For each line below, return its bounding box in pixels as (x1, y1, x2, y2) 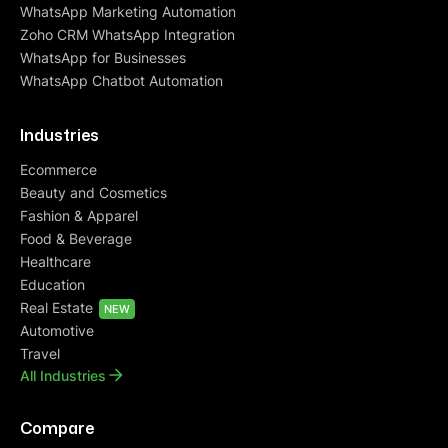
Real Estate (20, 299, 97, 317)
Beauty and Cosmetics (20, 184, 167, 202)
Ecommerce (20, 161, 97, 179)
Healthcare (20, 253, 91, 271)
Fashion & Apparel (20, 207, 138, 225)
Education (20, 276, 85, 294)
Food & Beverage (20, 230, 132, 248)
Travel (20, 345, 60, 363)
